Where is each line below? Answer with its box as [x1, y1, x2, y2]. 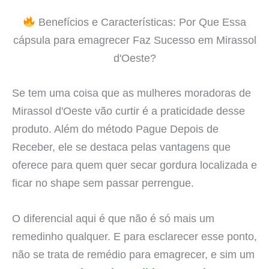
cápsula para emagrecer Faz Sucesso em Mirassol [13, 34, 256, 47]
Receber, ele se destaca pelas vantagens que [12, 140, 231, 153]
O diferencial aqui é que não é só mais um [12, 211, 214, 225]
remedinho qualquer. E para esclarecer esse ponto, [12, 229, 257, 243]
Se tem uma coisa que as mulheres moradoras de [12, 86, 251, 99]
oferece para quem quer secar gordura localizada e [12, 158, 257, 171]
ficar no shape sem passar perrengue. [12, 176, 194, 189]
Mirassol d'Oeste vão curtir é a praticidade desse [12, 104, 245, 117]
